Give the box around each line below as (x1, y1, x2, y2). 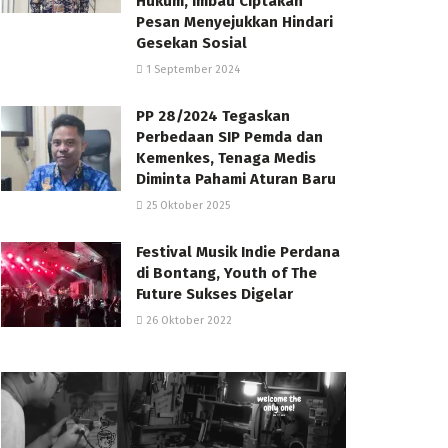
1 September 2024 (143, 62, 240, 76)
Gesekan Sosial (136, 33, 247, 52)
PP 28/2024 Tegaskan (136, 106, 290, 125)
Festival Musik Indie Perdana (136, 242, 340, 261)
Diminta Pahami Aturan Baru (136, 169, 336, 188)
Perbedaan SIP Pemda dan (136, 127, 323, 146)
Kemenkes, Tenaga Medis (136, 148, 316, 167)
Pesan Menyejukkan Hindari (136, 12, 333, 31)
